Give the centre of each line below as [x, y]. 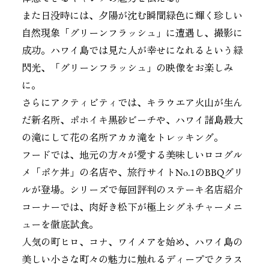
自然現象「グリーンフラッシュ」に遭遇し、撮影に [132, 35]
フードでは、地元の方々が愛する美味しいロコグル [132, 156]
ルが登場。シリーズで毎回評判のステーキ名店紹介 [132, 191]
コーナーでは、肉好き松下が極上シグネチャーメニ [132, 209]
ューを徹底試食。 [60, 226]
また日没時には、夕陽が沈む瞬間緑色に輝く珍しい [132, 17]
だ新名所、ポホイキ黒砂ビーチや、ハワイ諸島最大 [132, 122]
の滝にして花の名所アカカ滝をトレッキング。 [122, 139]
